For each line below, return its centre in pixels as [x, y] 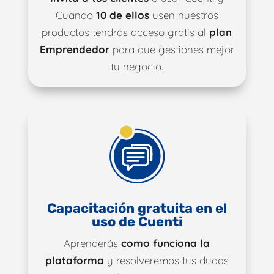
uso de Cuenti [137, 222]
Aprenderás [93, 243]
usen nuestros [183, 15]
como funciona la [166, 243]
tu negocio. [137, 66]
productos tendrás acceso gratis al [126, 32]
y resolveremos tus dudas [166, 261]
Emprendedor [74, 49]
